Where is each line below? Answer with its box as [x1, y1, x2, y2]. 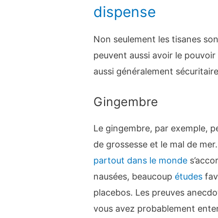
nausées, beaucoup [93, 171, 175, 182]
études [175, 171, 203, 182]
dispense [93, 2, 156, 20]
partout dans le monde [93, 155, 188, 165]
